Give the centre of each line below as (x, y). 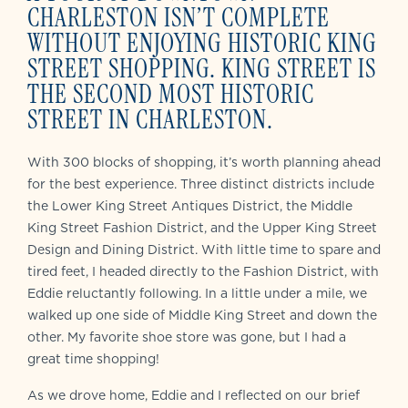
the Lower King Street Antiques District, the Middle (190, 205)
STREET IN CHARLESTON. (150, 119)
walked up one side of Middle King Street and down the (202, 315)
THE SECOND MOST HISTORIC (171, 94)
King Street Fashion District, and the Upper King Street (202, 227)
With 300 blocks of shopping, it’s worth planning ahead (204, 162)
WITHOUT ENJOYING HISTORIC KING (202, 43)
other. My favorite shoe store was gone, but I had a (187, 337)
